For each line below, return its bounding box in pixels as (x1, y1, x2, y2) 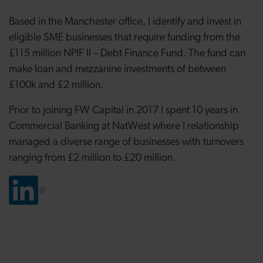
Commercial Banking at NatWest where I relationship (9, 121, 239, 132)
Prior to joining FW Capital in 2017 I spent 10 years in (9, 105, 238, 116)
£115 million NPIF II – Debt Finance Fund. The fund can (9, 48, 245, 59)
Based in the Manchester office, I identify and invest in (9, 16, 241, 28)
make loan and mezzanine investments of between (9, 64, 226, 75)
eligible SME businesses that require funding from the (9, 32, 240, 43)
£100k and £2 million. (9, 80, 103, 91)
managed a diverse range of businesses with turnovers (9, 137, 244, 148)
